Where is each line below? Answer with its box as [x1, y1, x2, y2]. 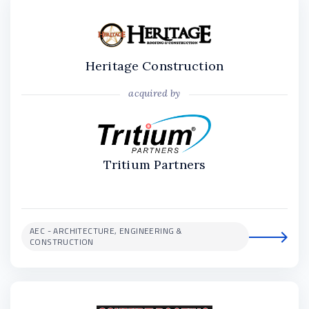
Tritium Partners [103, 156, 206, 172]
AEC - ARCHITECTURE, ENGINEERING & [30, 222, 182, 239]
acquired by [128, 86, 181, 99]
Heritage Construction [85, 57, 224, 74]
